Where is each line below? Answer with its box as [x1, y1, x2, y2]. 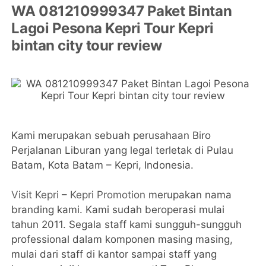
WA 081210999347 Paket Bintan [11, 2, 232, 20]
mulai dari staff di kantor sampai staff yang [11, 248, 217, 261]
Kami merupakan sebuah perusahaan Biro [11, 129, 211, 142]
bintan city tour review [11, 37, 162, 55]
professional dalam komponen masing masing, [11, 233, 233, 246]
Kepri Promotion [70, 189, 146, 201]
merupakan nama [145, 189, 232, 201]
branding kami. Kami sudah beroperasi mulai [11, 204, 225, 216]
